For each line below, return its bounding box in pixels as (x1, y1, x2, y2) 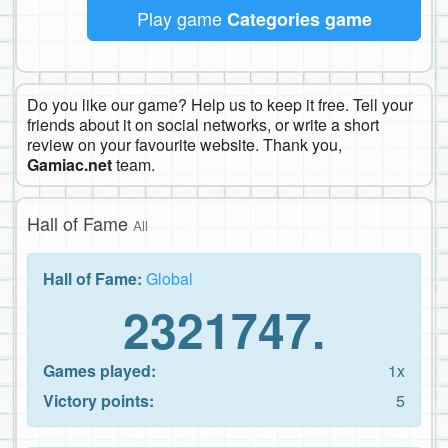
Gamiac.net (27, 152, 112, 176)
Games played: (43, 358, 156, 382)
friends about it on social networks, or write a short (27, 112, 379, 136)
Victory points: (43, 388, 154, 412)
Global (146, 266, 193, 290)
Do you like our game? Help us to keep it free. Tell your (27, 92, 413, 116)
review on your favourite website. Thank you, (27, 132, 342, 156)
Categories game (226, 5, 372, 32)
